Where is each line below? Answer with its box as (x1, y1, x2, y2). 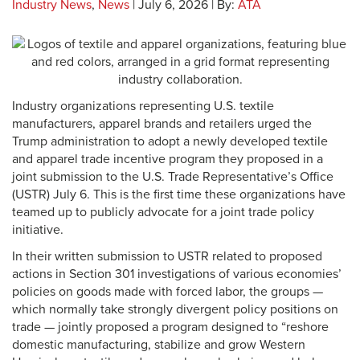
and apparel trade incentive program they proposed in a (12, 151, 323, 167)
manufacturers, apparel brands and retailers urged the (12, 116, 312, 132)
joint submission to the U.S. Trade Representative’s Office (12, 169, 333, 185)
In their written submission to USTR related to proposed (12, 248, 322, 264)
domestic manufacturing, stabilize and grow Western (12, 337, 305, 353)
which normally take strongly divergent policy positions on (12, 301, 338, 317)
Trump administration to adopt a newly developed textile (12, 133, 328, 149)
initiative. (12, 222, 63, 238)
